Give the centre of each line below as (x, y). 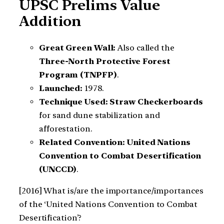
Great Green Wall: (77, 47)
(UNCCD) (58, 169)
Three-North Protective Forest (105, 61)
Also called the (145, 47)
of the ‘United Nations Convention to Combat (108, 204)
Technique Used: (73, 101)
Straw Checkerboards (156, 101)
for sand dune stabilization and (99, 115)
